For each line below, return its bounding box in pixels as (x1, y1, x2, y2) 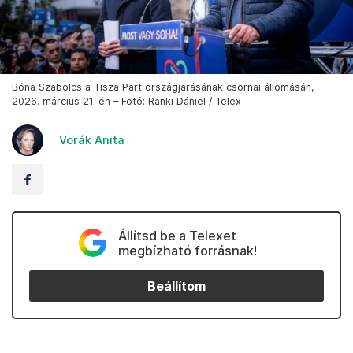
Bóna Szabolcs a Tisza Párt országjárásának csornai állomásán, (12, 81, 314, 94)
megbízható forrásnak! (117, 243, 257, 259)
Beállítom (147, 278, 206, 294)
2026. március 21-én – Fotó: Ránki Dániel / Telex (12, 95, 241, 108)
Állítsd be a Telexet (117, 228, 236, 244)
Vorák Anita (59, 133, 124, 147)
